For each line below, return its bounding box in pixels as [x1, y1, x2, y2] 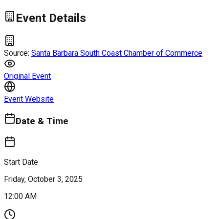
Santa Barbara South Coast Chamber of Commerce [31, 48, 202, 58]
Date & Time [16, 116, 68, 127]
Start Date [4, 157, 38, 167]
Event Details [16, 11, 86, 25]
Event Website [4, 94, 54, 104]
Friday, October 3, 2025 [4, 175, 83, 184]
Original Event [4, 71, 51, 81]
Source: [4, 48, 31, 58]
